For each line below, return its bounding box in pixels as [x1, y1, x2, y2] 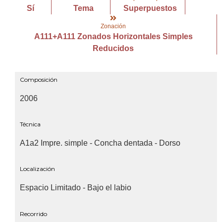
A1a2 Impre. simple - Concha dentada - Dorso [20, 138, 180, 147]
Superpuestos [123, 3, 177, 12]
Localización [20, 165, 55, 173]
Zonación [101, 22, 126, 30]
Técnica [20, 120, 41, 128]
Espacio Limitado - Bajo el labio [20, 183, 131, 192]
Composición [20, 75, 57, 83]
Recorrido [20, 210, 47, 218]
